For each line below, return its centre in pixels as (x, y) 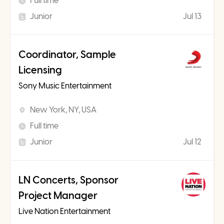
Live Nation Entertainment (64, 211)
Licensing (40, 70)
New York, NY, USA (63, 110)
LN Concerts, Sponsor (68, 180)
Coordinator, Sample (67, 55)
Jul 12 (192, 142)
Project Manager (58, 196)
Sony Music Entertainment (65, 86)
